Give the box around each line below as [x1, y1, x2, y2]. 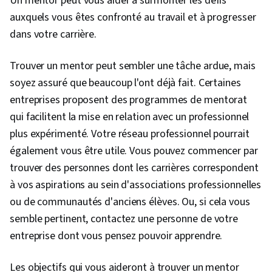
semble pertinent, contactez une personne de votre [10, 211, 239, 227]
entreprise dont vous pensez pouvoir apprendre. [10, 228, 223, 244]
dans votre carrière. [10, 27, 99, 42]
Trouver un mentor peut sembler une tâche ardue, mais [10, 58, 256, 74]
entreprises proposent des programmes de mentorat [10, 92, 248, 108]
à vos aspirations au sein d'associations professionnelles [10, 177, 262, 193]
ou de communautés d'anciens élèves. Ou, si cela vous [10, 194, 250, 210]
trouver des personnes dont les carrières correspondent [10, 160, 259, 176]
